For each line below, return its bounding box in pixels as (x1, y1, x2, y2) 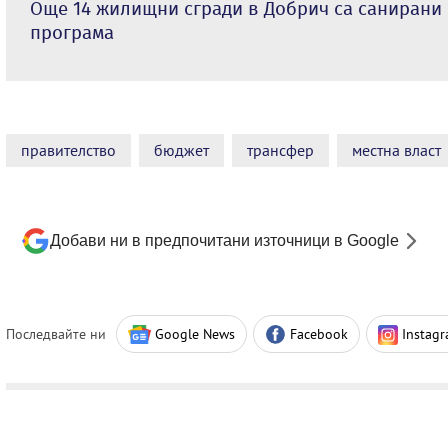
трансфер (247, 140, 314, 161)
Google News (155, 325, 235, 344)
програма (30, 21, 114, 45)
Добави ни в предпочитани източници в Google (50, 232, 399, 250)
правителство (21, 140, 116, 161)
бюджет (154, 140, 209, 161)
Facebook (290, 325, 348, 344)
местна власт (352, 140, 441, 161)
